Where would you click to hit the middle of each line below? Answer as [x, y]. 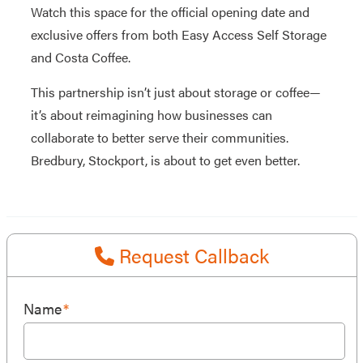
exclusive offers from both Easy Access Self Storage [178, 34]
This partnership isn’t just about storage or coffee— [175, 92]
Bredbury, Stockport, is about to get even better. [165, 160]
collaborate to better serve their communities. [159, 137]
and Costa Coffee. [80, 57]
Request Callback [191, 255]
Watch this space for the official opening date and [170, 12]
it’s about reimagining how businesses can [151, 115]
